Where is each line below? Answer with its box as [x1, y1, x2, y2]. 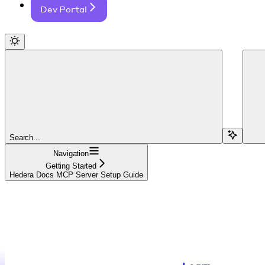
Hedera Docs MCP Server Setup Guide [9, 170, 143, 179]
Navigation [53, 148, 89, 158]
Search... [9, 132, 40, 142]
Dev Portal [40, 3, 87, 14]
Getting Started [46, 161, 96, 170]
